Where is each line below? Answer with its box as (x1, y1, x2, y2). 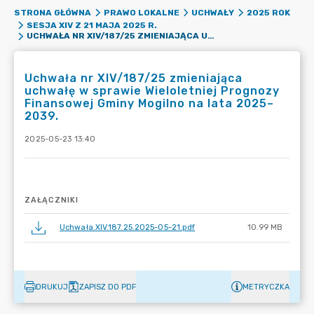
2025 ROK (246, 8, 290, 18)
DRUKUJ (36, 282, 68, 292)
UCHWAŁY (191, 8, 234, 18)
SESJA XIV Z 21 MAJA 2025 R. (26, 20, 157, 30)
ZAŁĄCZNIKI (25, 196, 78, 205)
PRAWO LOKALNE (103, 8, 179, 18)
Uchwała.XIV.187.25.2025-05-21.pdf (60, 223, 196, 232)
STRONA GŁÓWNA (14, 8, 91, 18)
